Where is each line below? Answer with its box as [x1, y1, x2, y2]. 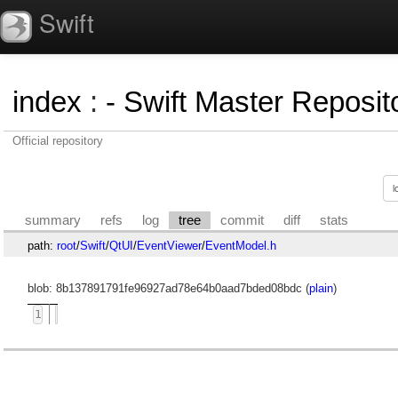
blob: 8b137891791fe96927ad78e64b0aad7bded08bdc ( [27, 282, 309, 296]
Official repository [12, 134, 103, 147]
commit [220, 212, 265, 227]
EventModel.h [204, 238, 276, 252]
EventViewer [136, 238, 202, 252]
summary [25, 212, 82, 227]
